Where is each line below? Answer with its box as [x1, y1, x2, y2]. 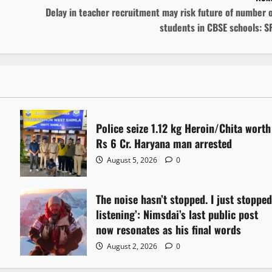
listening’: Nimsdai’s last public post [96, 206, 259, 223]
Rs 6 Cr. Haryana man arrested [96, 135, 233, 151]
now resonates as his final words [96, 222, 242, 238]
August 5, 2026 [105, 154, 160, 165]
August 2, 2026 [105, 241, 160, 252]
